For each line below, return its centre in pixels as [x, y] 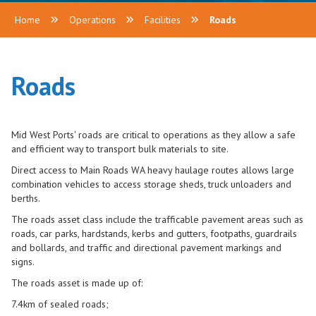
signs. [23, 262]
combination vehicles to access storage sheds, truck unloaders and [151, 184]
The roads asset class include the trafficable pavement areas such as [157, 219]
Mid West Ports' [43, 135]
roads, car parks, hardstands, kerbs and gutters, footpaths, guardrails [154, 233]
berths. [27, 198]
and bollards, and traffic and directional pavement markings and [146, 248]
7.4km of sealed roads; [60, 304]
